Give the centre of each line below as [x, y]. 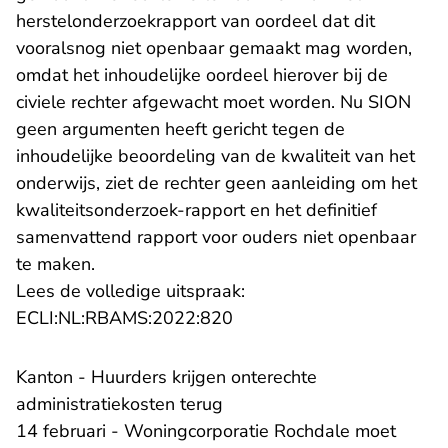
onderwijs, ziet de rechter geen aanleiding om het [216, 183]
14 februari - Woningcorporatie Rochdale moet [206, 431]
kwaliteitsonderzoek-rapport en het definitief [196, 210]
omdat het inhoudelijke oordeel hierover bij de [202, 75]
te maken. [55, 264]
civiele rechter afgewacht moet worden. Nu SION [213, 102]
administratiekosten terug [119, 404]
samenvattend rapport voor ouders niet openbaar [216, 237]
